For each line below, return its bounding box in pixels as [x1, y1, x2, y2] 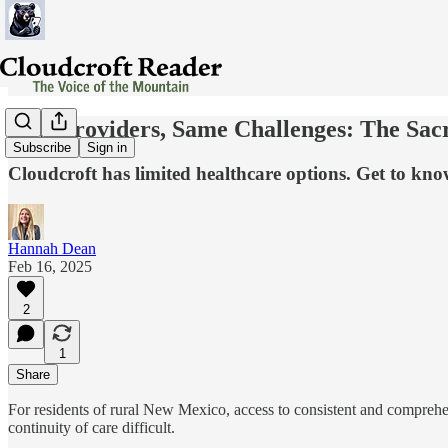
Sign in [87, 140, 127, 156]
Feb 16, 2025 [8, 257, 92, 275]
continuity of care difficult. [8, 418, 175, 436]
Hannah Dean [8, 239, 96, 257]
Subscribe [13, 140, 71, 156]
